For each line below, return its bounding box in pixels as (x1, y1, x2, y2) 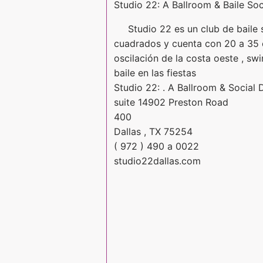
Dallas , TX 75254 (114, 125, 193, 137)
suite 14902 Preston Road (114, 96, 228, 108)
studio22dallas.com (114, 154, 201, 167)
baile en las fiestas (114, 66, 196, 79)
